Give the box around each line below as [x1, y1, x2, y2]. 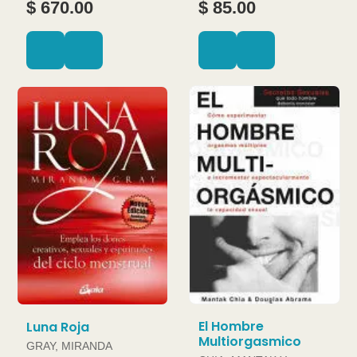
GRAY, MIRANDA [26, 339, 112, 353]
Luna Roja [26, 318, 89, 337]
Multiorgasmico [198, 332, 301, 351]
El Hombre [198, 317, 264, 336]
